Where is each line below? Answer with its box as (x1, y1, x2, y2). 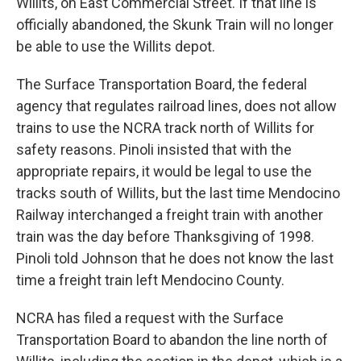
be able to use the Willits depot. (16, 38, 215, 55)
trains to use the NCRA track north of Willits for (16, 119, 314, 136)
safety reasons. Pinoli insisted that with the (16, 141, 292, 158)
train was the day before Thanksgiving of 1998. (16, 228, 314, 245)
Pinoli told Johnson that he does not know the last (16, 250, 334, 267)
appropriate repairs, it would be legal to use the (16, 163, 312, 180)
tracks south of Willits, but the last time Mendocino (16, 185, 340, 201)
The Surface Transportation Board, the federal (16, 76, 307, 93)
